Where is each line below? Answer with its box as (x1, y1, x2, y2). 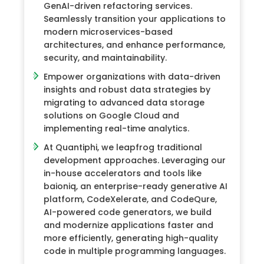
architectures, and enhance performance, (44, 38, 225, 51)
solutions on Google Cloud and (44, 109, 179, 121)
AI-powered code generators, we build (44, 206, 212, 218)
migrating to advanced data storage (44, 96, 204, 108)
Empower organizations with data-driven (44, 70, 220, 82)
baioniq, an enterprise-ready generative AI (44, 180, 227, 192)
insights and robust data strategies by (44, 83, 210, 95)
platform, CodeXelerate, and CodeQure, (44, 193, 217, 205)
